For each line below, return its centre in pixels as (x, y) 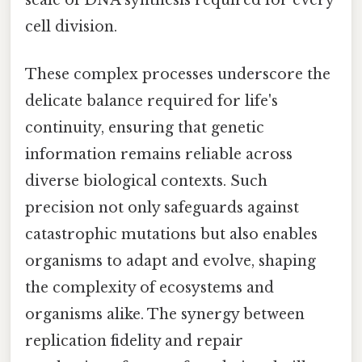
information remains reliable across (159, 154)
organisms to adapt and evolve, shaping (170, 261)
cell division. (71, 26)
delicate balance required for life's (152, 101)
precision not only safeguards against (162, 207)
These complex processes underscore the (178, 74)
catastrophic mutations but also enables (171, 234)
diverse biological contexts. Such (146, 181)
